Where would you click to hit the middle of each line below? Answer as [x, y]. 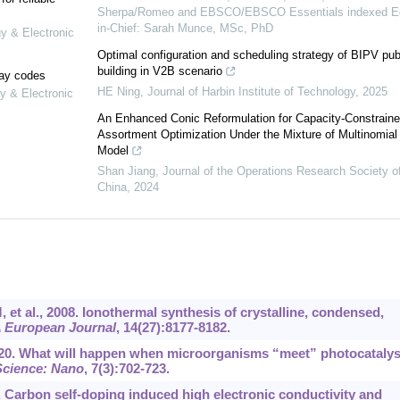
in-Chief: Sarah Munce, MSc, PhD [185, 29]
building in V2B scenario [159, 71]
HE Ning [118, 92]
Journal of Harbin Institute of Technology [251, 92]
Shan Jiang [126, 171]
